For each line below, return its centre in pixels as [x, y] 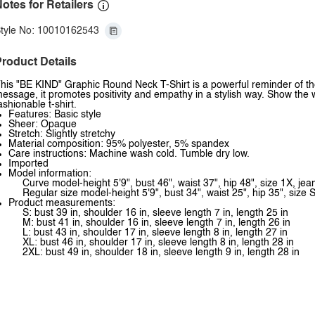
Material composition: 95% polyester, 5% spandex [119, 144]
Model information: [50, 174]
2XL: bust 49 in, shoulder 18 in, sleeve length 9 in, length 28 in [161, 252]
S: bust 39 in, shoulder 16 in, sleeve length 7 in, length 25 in [155, 213]
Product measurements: [62, 203]
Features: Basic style [55, 115]
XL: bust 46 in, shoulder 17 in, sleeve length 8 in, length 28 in [158, 243]
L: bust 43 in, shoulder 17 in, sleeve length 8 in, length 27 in [155, 233]
